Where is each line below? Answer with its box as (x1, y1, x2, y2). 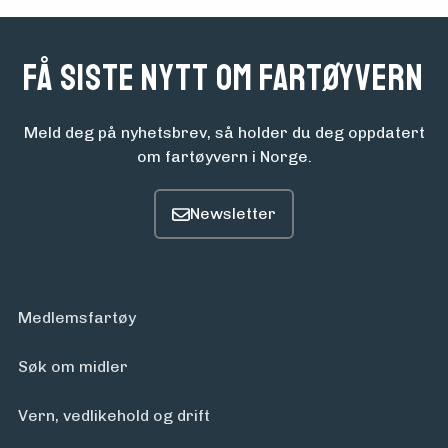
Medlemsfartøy (18, 308, 136, 328)
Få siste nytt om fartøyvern (23, 56, 425, 102)
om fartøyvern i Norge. (136, 147, 312, 167)
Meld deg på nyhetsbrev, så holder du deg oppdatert (23, 123, 425, 143)
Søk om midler (18, 357, 128, 377)
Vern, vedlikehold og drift (18, 406, 210, 426)
